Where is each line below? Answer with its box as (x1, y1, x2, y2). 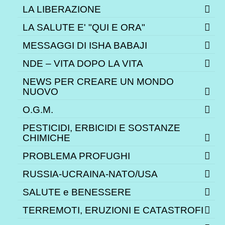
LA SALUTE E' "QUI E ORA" (23, 22, 145, 33)
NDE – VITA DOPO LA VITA (23, 58, 143, 69)
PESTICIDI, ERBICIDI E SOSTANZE (23, 123, 180, 134)
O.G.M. (23, 104, 53, 116)
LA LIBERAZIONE (23, 4, 101, 15)
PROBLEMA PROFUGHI (23, 151, 130, 162)
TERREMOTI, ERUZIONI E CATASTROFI (23, 205, 203, 216)
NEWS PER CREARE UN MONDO (23, 76, 174, 87)
